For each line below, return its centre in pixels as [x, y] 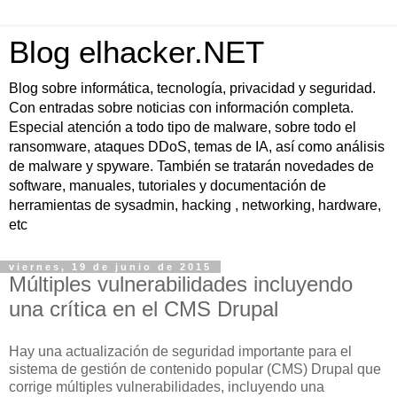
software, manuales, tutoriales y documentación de [167, 186]
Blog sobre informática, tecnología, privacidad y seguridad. [192, 88]
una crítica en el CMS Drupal [144, 309]
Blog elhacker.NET [136, 52]
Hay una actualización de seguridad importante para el [180, 351]
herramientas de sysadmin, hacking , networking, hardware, [195, 205]
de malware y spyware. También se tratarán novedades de [191, 166]
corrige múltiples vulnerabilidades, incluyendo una [167, 386]
